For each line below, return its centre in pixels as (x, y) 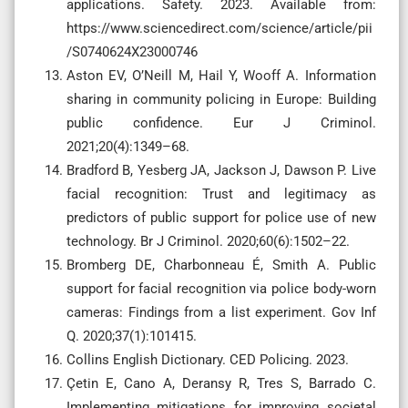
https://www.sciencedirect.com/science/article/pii (219, 28)
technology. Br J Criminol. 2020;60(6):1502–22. (208, 241)
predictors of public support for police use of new (221, 217)
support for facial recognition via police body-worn (221, 288)
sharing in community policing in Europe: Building (221, 99)
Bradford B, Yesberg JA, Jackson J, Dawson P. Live (221, 170)
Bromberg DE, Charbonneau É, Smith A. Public (221, 265)
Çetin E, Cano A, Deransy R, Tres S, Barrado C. (221, 383)
